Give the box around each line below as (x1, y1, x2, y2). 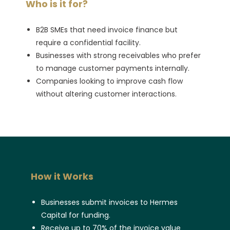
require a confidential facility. (36, 37, 141, 48)
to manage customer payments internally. (36, 63, 189, 73)
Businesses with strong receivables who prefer (36, 50, 201, 61)
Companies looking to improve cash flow (36, 75, 183, 86)
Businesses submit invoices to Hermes (41, 197, 178, 207)
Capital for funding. (41, 209, 110, 220)
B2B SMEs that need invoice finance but (36, 24, 178, 35)
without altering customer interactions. (36, 88, 177, 99)
